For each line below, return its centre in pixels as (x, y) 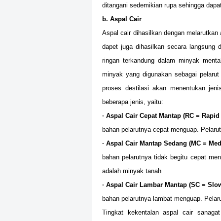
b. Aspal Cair (122, 19)
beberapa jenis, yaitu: (133, 102)
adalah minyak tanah (132, 171)
